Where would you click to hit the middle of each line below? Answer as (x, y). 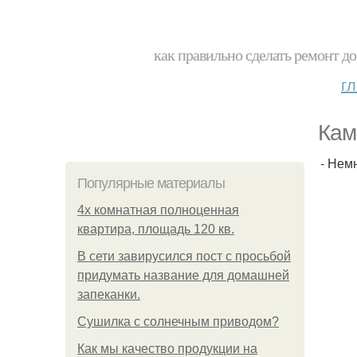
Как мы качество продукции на (167, 349)
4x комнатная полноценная (158, 210)
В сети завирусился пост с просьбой (184, 256)
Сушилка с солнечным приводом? (178, 322)
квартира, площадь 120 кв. (156, 229)
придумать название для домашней (183, 275)
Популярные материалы (151, 183)
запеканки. (109, 294)
